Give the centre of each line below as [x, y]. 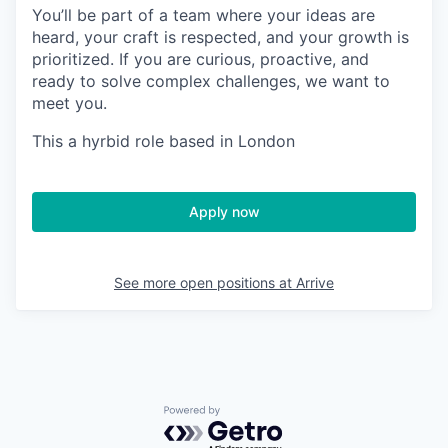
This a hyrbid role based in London [163, 141]
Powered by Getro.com [251, 415]
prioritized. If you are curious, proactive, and [200, 59]
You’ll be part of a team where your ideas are [203, 15]
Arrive [315, 282]
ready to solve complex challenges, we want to [211, 81]
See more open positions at [205, 282]
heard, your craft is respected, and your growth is [220, 37]
